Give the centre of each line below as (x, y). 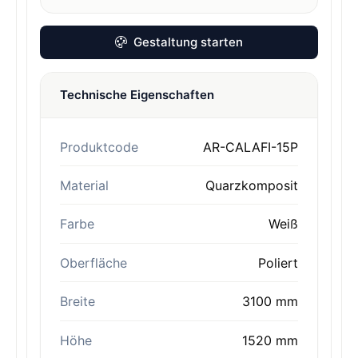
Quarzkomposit (252, 186)
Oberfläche (93, 263)
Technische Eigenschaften (137, 94)
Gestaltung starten (188, 42)
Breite (78, 302)
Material (84, 186)
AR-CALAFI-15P (251, 147)
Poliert (278, 263)
